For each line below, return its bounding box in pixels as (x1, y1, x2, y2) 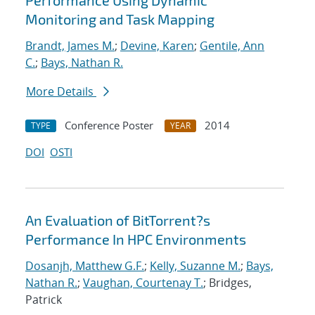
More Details (26, 84, 96, 100)
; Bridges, (203, 275, 252, 291)
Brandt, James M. (25, 38, 115, 54)
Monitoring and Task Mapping (25, 11, 214, 28)
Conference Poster (65, 118, 153, 133)
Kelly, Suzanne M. (150, 258, 240, 274)
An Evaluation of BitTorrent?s (25, 212, 210, 229)
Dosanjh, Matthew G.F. (25, 258, 144, 274)
